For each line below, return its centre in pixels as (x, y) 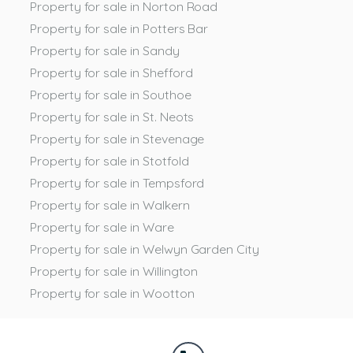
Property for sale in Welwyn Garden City (145, 249)
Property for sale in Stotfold (110, 160)
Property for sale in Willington (114, 271)
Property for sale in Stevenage (117, 138)
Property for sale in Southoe (111, 94)
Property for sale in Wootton (112, 293)
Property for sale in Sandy (105, 50)
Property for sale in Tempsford (117, 182)
